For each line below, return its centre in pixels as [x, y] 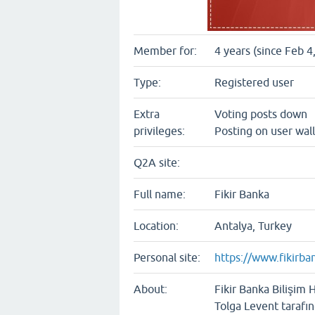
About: [150, 289]
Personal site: [167, 257]
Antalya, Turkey [253, 226]
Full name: [160, 194]
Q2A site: [157, 162]
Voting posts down [261, 114]
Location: [156, 226]
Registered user [254, 82]
